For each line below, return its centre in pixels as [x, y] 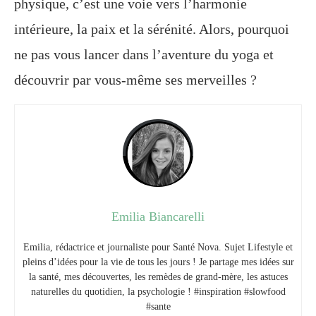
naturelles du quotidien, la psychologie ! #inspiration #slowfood [158, 291]
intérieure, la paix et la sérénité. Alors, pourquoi [152, 29]
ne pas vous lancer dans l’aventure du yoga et [144, 54]
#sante [158, 306]
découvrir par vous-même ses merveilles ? [135, 79]
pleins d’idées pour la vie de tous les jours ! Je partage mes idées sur [158, 262]
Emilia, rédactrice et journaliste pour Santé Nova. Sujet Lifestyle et [158, 247]
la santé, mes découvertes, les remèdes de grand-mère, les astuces [158, 276]
